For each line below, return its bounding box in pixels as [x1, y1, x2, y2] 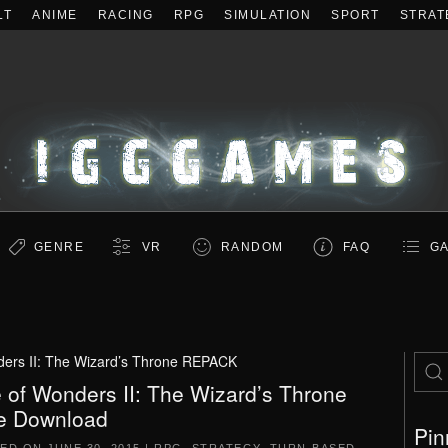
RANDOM [220, 240, 284, 254]
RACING [97, 8, 154, 22]
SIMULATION [224, 8, 311, 22]
